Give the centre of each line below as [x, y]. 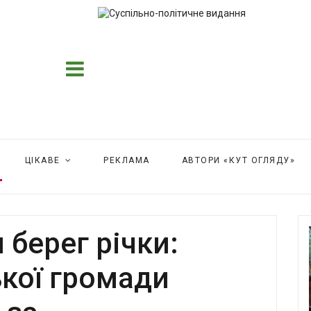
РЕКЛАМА [127, 160]
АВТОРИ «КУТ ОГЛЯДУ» [238, 160]
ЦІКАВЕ [42, 160]
